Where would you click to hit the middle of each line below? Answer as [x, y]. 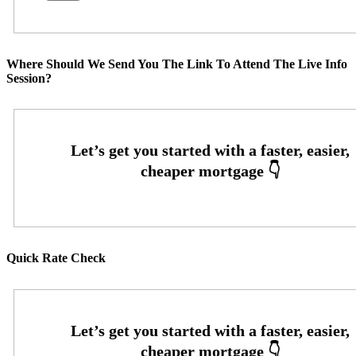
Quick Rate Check [56, 258]
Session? [29, 78]
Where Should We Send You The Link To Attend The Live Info [177, 64]
